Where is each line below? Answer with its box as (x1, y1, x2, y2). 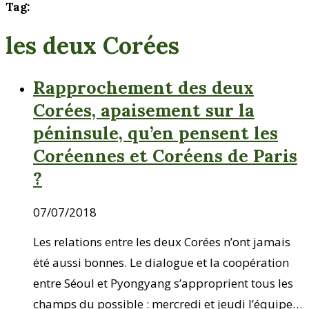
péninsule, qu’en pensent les (33, 121, 278, 144)
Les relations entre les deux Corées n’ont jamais (33, 233, 290, 250)
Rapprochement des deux (33, 75, 254, 99)
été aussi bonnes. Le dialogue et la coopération (33, 254, 289, 270)
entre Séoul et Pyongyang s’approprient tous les (33, 275, 293, 291)
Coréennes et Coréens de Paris (33, 143, 297, 167)
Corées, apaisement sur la (33, 98, 255, 121)
